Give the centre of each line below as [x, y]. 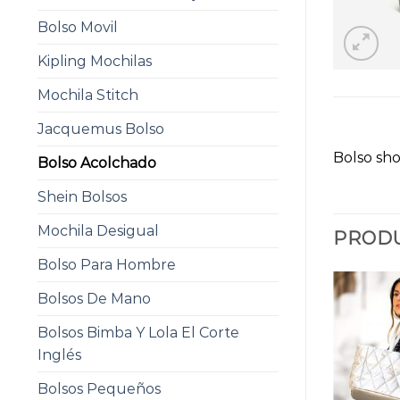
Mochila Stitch [88, 95]
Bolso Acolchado [97, 163]
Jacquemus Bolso [101, 129]
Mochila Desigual [98, 231]
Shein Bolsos [82, 197]
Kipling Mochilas [95, 61]
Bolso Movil [78, 27]
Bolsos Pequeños [99, 389]
